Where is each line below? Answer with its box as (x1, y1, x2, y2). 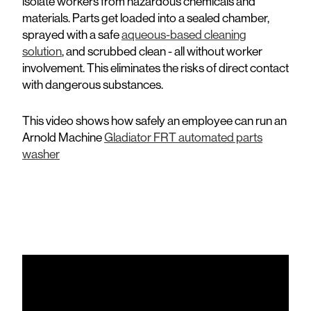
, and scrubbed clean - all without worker (62, 43, 262, 60)
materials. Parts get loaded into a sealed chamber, (22, 10, 269, 26)
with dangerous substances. (22, 76, 163, 93)
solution (22, 43, 62, 60)
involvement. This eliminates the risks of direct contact (22, 60, 289, 76)
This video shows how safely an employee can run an (22, 112, 287, 129)
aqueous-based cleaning (121, 26, 246, 43)
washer (22, 146, 60, 162)
